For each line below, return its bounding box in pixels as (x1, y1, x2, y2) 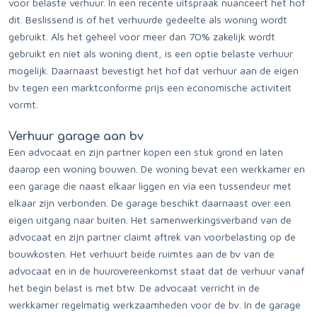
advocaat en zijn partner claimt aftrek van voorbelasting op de (8, 231, 296, 243)
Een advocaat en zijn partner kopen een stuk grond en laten (8, 146, 283, 158)
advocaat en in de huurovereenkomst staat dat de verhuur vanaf (8, 265, 304, 277)
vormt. (8, 98, 38, 110)
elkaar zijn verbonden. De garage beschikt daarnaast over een (8, 197, 291, 209)
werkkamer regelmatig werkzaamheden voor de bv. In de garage (8, 299, 301, 311)
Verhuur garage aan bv (8, 130, 144, 143)
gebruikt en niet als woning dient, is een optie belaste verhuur (8, 47, 293, 59)
